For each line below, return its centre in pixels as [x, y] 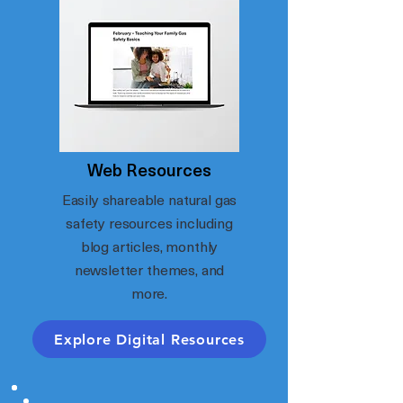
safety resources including [149, 222]
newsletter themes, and [149, 269]
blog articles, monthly [149, 246]
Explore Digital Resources [149, 339]
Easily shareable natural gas [149, 199]
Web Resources [149, 169]
